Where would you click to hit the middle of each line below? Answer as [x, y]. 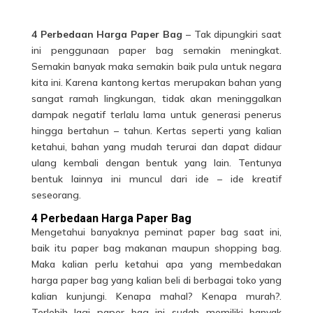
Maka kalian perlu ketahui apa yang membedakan [156, 264]
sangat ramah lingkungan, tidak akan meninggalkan [156, 99]
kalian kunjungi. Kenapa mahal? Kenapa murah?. [156, 297]
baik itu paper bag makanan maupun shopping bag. [156, 248]
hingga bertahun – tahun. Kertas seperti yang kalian [156, 131]
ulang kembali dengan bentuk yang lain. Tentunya [156, 163]
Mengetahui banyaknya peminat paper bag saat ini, [156, 232]
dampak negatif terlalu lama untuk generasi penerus [156, 115]
